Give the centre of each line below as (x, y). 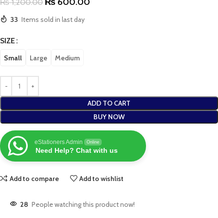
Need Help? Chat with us (77, 151)
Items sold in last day (53, 20)
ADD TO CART (109, 103)
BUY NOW (109, 117)
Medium (67, 58)
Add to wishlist (102, 178)
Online (93, 142)
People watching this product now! (83, 205)
